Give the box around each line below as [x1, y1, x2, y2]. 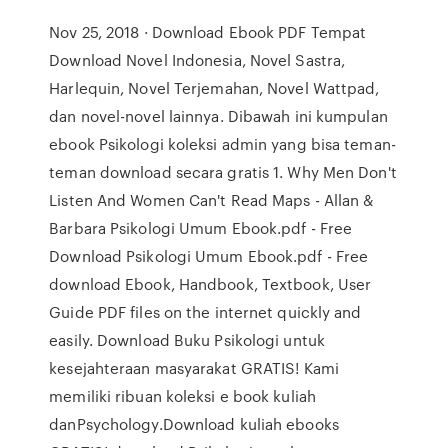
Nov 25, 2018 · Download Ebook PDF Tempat [49, 21, 367, 43]
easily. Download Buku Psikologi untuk [49, 329, 325, 351]
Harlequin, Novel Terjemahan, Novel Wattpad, [49, 77, 380, 99]
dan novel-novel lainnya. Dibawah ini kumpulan [49, 105, 388, 127]
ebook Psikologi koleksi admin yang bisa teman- [49, 133, 396, 155]
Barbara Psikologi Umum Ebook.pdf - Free [49, 217, 353, 239]
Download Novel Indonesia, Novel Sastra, [49, 49, 346, 71]
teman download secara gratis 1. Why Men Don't [49, 161, 397, 183]
